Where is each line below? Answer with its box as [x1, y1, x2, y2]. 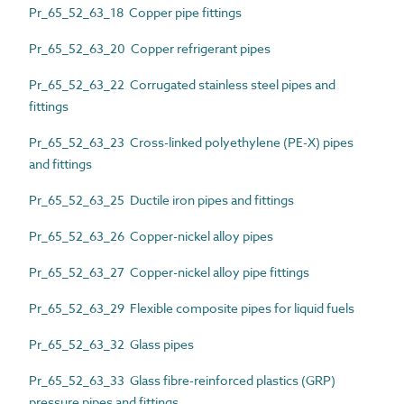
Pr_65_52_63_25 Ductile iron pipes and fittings [29, 190, 294, 208]
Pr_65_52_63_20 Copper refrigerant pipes [29, 39, 271, 57]
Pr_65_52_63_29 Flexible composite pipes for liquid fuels [29, 298, 354, 317]
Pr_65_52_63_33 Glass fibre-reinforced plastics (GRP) [29, 371, 335, 389]
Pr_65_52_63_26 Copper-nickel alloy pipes [29, 226, 273, 244]
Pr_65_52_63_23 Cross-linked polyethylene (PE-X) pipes [29, 133, 353, 151]
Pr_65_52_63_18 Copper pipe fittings [29, 3, 242, 21]
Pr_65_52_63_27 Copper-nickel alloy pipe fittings [29, 262, 309, 280]
